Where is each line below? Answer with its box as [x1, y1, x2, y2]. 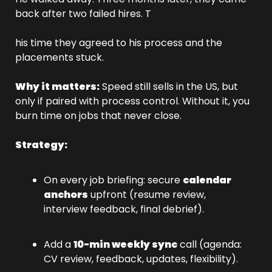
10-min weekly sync [73, 237, 177, 251]
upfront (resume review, [88, 188, 206, 202]
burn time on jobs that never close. [15, 109, 182, 123]
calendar [183, 173, 231, 187]
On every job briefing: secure [44, 173, 183, 187]
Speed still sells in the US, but [100, 80, 238, 93]
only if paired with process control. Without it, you [15, 94, 250, 108]
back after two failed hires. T [15, 7, 151, 21]
